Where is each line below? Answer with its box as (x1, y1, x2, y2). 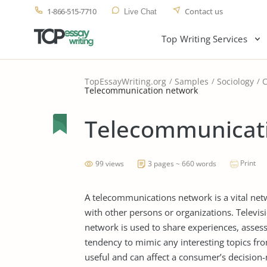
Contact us (185, 6, 223, 17)
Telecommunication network (85, 85, 198, 96)
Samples (175, 76, 209, 87)
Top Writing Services (161, 33, 247, 45)
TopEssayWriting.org (85, 76, 166, 87)
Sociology (217, 76, 254, 87)
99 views (95, 159, 124, 169)
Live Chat (124, 7, 157, 16)
